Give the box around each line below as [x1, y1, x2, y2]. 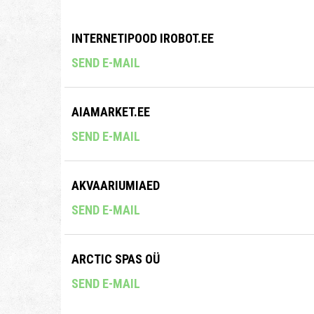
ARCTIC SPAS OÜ [71, 252, 160, 267]
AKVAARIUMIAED [71, 178, 160, 193]
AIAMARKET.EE [71, 104, 150, 120]
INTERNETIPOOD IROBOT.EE [71, 31, 214, 46]
